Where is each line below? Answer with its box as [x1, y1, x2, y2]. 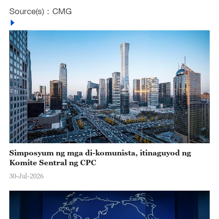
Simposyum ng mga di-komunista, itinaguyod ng [9, 148, 191, 157]
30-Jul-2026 [9, 172, 44, 180]
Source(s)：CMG [9, 6, 72, 17]
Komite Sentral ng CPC [9, 158, 96, 167]
